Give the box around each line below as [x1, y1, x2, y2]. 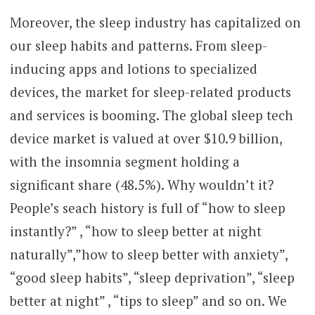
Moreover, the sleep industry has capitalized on [9, 13, 301, 31]
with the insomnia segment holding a [9, 152, 240, 170]
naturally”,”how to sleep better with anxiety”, [9, 245, 288, 263]
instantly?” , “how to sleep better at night [9, 221, 262, 240]
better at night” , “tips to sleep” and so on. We [9, 291, 287, 309]
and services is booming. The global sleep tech [9, 105, 293, 124]
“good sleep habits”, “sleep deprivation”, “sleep [9, 268, 295, 286]
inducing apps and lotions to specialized [9, 59, 257, 77]
